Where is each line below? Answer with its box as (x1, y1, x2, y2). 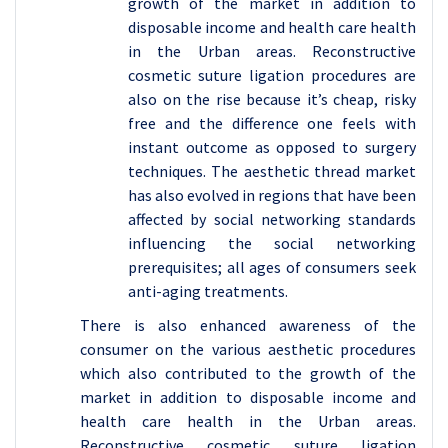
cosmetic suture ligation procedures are (128, 65, 416, 85)
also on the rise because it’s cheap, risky (128, 89, 416, 109)
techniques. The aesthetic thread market (128, 161, 416, 181)
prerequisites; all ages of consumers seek (128, 257, 416, 277)
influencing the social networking (128, 233, 416, 253)
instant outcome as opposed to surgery (128, 137, 416, 157)
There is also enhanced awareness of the (80, 315, 416, 335)
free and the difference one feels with (128, 113, 416, 133)
